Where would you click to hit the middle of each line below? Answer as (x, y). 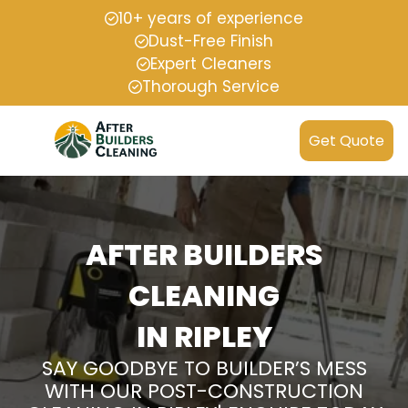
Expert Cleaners (211, 64)
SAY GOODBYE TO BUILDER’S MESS (204, 369)
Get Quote (347, 141)
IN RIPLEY (204, 337)
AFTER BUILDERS (204, 255)
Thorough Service (211, 87)
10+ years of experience (211, 18)
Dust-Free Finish (211, 41)
